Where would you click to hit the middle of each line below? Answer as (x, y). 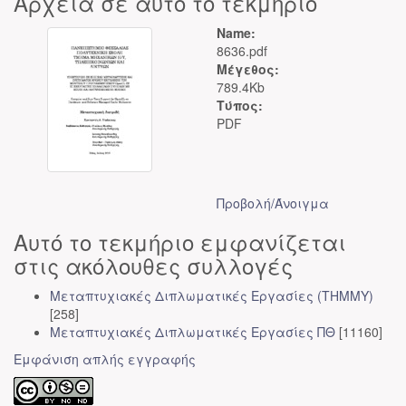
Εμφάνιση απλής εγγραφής (105, 359)
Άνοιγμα (302, 203)
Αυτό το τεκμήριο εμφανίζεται (180, 242)
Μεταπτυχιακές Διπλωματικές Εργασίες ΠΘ (193, 332)
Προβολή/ (246, 203)
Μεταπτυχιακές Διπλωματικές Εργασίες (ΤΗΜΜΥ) (212, 295)
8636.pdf (242, 51)
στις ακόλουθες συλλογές (153, 265)
